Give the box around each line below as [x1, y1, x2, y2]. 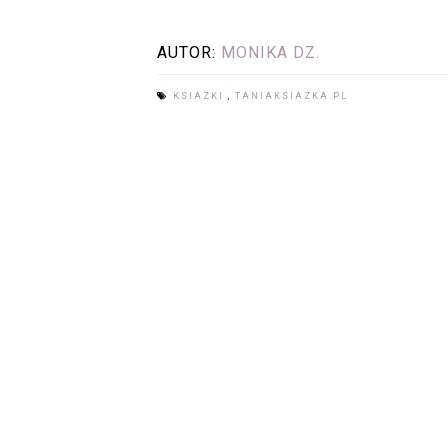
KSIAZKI [173, 90, 228, 101]
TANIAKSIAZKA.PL [235, 90, 348, 101]
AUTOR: [157, 42, 221, 62]
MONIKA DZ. [221, 42, 320, 62]
